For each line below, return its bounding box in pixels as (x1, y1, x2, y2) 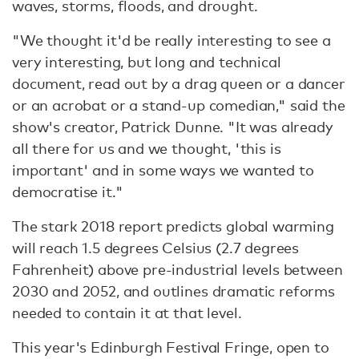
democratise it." (12, 183, 123, 200)
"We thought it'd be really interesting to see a (12, 31, 331, 49)
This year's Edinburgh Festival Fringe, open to (12, 338, 329, 356)
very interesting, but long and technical (12, 53, 281, 71)
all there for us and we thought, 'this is (12, 139, 281, 157)
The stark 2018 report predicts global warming (12, 217, 334, 235)
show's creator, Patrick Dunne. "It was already (12, 118, 333, 135)
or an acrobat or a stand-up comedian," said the (12, 96, 345, 114)
